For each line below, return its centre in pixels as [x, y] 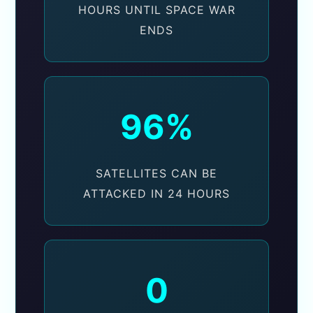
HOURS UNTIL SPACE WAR [156, 10]
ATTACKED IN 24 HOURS [156, 194]
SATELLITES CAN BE [156, 174]
